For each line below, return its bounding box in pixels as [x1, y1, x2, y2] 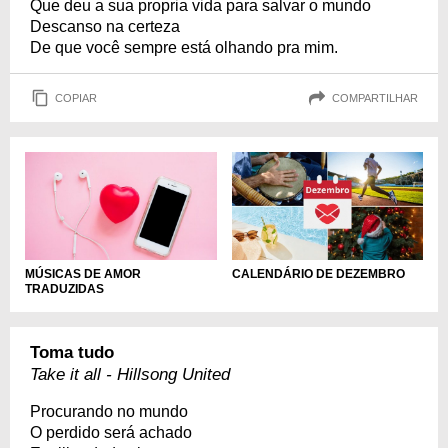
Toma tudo [30, 342, 114, 362]
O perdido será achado [30, 423, 192, 441]
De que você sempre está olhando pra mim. [30, 39, 338, 56]
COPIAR [55, 91, 97, 104]
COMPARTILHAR [332, 91, 418, 104]
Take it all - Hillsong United [30, 364, 230, 384]
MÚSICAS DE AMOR [25, 266, 141, 281]
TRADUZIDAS [25, 281, 104, 296]
